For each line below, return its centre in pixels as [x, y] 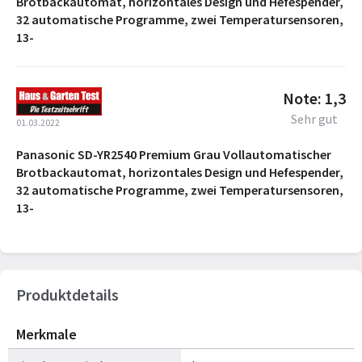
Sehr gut [314, 118]
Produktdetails [67, 294]
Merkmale [46, 334]
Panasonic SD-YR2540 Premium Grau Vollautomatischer [174, 154]
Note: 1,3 [314, 98]
